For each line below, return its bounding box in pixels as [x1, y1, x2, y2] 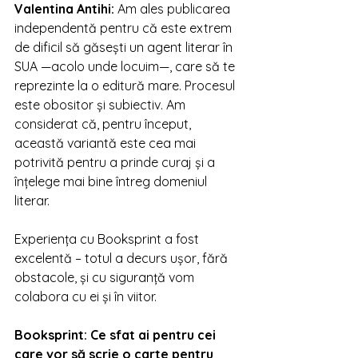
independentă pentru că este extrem [14, 20, 235, 36]
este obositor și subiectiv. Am [14, 97, 189, 113]
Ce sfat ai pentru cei [90, 327, 219, 343]
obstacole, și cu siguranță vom [14, 269, 197, 285]
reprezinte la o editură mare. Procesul [14, 78, 238, 93]
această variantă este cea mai [14, 135, 199, 151]
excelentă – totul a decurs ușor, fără [14, 250, 231, 266]
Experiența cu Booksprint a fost [14, 231, 202, 247]
